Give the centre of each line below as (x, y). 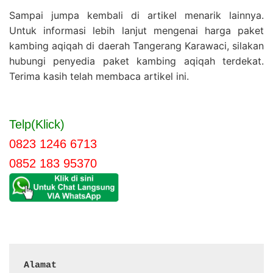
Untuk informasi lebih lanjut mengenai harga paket (136, 31)
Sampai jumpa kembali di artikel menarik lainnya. (136, 16)
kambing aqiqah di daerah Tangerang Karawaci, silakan (136, 46)
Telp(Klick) (37, 125)
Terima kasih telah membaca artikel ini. (99, 76)
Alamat (43, 265)
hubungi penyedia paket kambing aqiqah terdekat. (136, 61)
